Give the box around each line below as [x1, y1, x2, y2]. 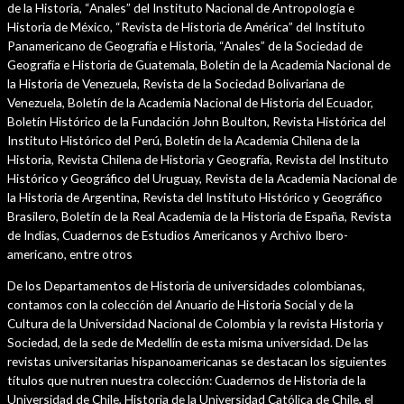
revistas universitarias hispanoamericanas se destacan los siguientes [7, 353, 387, 370]
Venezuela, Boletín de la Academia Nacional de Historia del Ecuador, [7, 95, 373, 111]
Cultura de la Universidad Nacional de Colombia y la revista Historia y [7, 316, 383, 332]
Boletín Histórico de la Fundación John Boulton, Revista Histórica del [7, 114, 386, 130]
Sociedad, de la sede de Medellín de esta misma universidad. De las [7, 335, 369, 351]
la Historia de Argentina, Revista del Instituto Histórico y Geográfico [7, 189, 382, 206]
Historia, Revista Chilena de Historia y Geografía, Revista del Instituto [7, 151, 389, 168]
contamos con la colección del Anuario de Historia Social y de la [7, 297, 353, 313]
